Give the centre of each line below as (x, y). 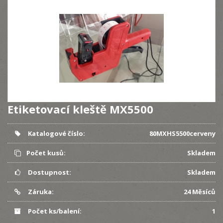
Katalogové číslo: (56, 133)
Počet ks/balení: (54, 211)
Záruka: (40, 192)
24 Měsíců (200, 192)
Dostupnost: (49, 172)
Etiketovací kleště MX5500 (80, 109)
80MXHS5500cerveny (182, 133)
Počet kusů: (46, 153)
